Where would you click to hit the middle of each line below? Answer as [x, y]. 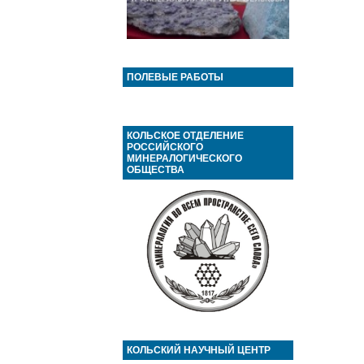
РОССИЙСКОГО [165, 147]
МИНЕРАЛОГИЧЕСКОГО [184, 158]
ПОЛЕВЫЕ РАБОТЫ [175, 77]
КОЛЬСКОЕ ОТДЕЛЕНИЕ [185, 136]
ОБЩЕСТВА [156, 170]
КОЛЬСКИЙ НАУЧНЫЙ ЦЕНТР [199, 350]
